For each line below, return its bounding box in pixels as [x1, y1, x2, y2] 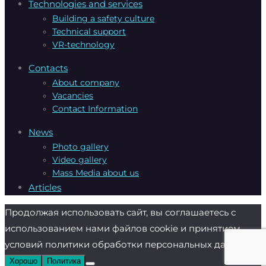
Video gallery [52, 154, 107, 164]
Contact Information [52, 103, 138, 113]
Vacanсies [52, 90, 93, 100]
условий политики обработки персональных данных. [5, 238, 251, 250]
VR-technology [52, 39, 115, 49]
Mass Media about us [52, 167, 139, 178]
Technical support [52, 26, 126, 36]
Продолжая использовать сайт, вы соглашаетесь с [5, 206, 236, 218]
